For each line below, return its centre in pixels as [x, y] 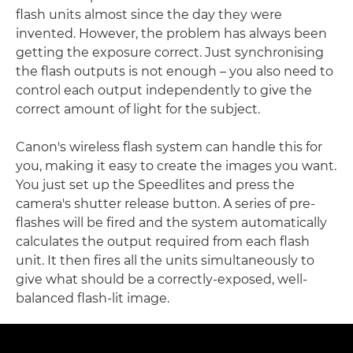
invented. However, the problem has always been [171, 33]
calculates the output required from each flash [163, 242]
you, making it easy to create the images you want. [176, 166]
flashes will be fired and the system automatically [171, 223]
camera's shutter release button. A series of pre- [165, 204]
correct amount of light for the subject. [138, 109]
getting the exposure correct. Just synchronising [170, 52]
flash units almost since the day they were [149, 15]
